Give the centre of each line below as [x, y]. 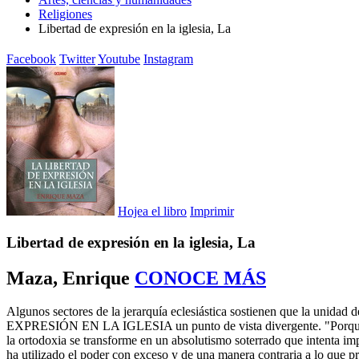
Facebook [31, 58]
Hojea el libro [152, 211]
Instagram [168, 58]
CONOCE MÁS [200, 278]
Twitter [77, 58]
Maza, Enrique [68, 278]
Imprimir [212, 211]
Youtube [119, 58]
